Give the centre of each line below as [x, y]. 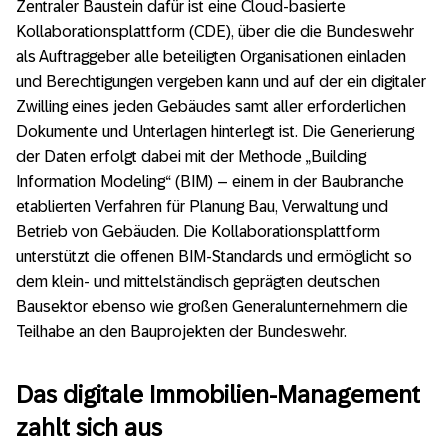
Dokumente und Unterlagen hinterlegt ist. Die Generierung [215, 132]
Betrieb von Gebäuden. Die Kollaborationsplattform [198, 232]
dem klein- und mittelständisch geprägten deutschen [198, 282]
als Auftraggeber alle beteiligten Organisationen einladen [211, 57]
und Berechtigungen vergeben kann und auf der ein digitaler [221, 82]
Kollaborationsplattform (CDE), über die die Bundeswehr [215, 32]
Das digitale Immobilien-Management [218, 394]
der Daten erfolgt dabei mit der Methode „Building [191, 157]
